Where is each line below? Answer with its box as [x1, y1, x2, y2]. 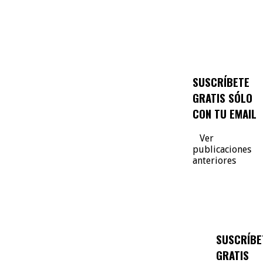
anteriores [193, 154, 236, 166]
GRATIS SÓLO [193, 90, 252, 106]
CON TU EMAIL [193, 106, 257, 122]
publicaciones [193, 143, 251, 155]
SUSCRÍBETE [193, 74, 249, 90]
